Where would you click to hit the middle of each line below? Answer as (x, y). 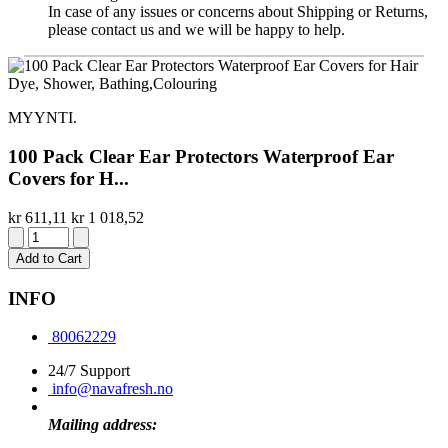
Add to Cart (49, 258)
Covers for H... (68, 179)
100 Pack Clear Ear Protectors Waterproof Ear (201, 157)
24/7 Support (89, 371)
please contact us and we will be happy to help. (196, 30)
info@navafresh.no (112, 389)
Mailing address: (102, 425)
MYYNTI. (42, 118)
